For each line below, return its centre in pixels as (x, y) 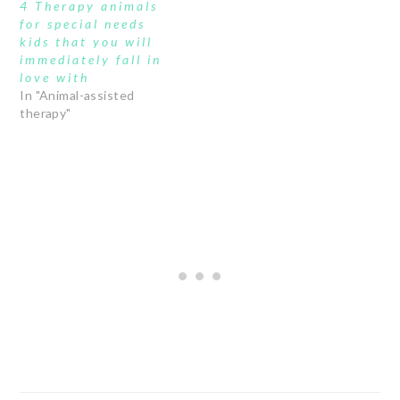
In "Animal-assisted (77, 96)
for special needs (83, 24)
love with (55, 78)
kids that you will (87, 42)
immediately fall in (91, 60)
